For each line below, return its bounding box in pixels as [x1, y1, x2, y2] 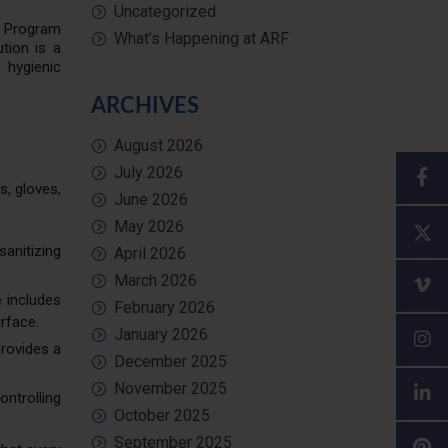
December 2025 [114, 352, 227, 371]
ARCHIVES [91, 95, 199, 117]
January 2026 [114, 325, 208, 344]
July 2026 [114, 163, 183, 182]
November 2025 [114, 379, 227, 398]
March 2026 [114, 271, 197, 290]
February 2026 [114, 298, 215, 317]
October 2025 [114, 406, 210, 425]
